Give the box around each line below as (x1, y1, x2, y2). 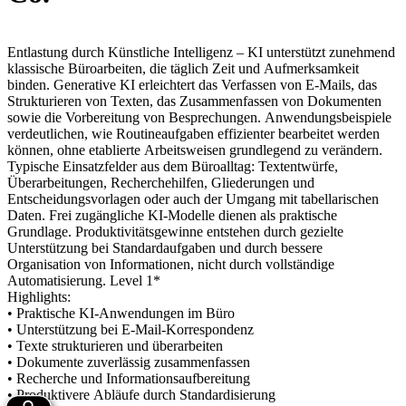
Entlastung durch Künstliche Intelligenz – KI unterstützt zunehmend (7, 43, 395, 60)
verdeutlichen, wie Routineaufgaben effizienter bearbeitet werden (7, 125, 380, 141)
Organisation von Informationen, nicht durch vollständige (7, 256, 334, 272)
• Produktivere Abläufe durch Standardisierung (7, 386, 275, 402)
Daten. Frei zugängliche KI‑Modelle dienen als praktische (7, 207, 337, 223)
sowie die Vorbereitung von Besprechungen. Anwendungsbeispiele (7, 109, 391, 125)
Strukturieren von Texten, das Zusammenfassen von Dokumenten (7, 92, 382, 109)
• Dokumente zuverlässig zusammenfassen (7, 353, 254, 370)
